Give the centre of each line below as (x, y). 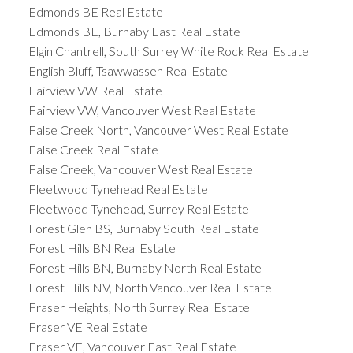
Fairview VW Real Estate (95, 90)
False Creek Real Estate (93, 149)
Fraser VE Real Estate (87, 326)
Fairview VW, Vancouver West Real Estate (142, 110)
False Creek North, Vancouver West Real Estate (158, 129)
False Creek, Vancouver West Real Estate (140, 169)
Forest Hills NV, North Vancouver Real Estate (150, 287)
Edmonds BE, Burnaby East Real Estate (134, 31)
